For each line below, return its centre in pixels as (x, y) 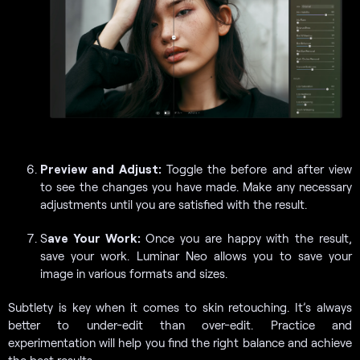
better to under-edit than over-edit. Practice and (180, 325)
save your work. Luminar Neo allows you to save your (196, 256)
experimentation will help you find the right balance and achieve (180, 343)
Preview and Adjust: (101, 169)
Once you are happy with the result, (246, 238)
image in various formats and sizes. (134, 274)
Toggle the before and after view (256, 169)
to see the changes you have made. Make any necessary (196, 187)
